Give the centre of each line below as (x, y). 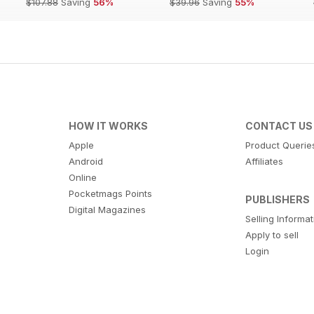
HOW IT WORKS (108, 126)
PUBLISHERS (278, 200)
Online (82, 178)
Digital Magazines (107, 210)
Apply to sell (272, 235)
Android (86, 162)
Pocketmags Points (110, 194)
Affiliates (265, 162)
